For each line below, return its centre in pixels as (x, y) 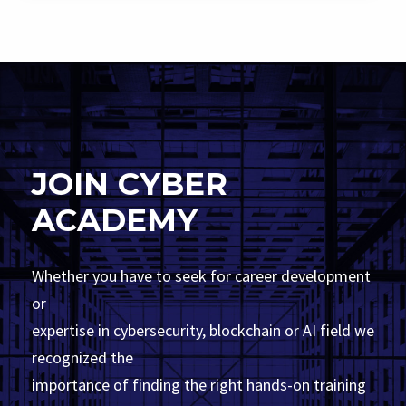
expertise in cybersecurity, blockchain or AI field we (203, 330)
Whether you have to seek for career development (201, 276)
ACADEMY (115, 220)
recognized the (82, 358)
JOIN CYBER (130, 184)
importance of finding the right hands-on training (199, 385)
